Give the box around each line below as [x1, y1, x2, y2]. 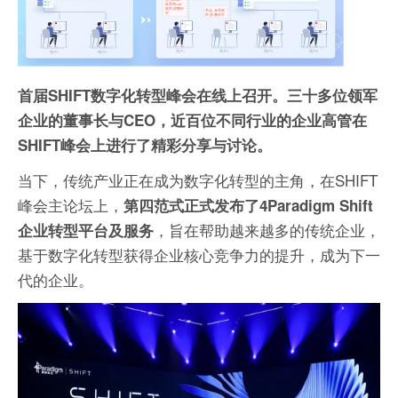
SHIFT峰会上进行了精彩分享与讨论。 [18, 134, 272, 156]
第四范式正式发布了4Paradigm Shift [123, 195, 373, 217]
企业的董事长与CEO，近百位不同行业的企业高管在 [18, 109, 367, 131]
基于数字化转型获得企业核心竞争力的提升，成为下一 [18, 243, 380, 267]
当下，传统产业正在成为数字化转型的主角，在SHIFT [18, 169, 378, 192]
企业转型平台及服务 [18, 219, 154, 242]
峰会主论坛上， [18, 194, 123, 217]
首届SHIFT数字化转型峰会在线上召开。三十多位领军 [18, 84, 378, 107]
